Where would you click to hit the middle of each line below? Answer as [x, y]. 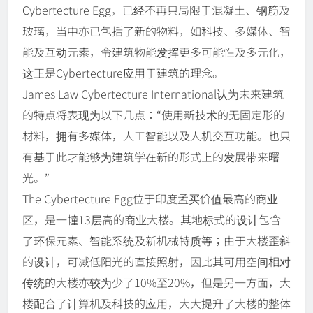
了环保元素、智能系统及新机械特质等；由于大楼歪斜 [156, 241]
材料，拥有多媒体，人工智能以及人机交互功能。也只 [156, 136]
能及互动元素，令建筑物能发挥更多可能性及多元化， [156, 52]
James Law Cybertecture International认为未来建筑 [153, 94]
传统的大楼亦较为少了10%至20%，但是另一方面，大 [156, 283]
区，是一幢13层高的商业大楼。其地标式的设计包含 [152, 220]
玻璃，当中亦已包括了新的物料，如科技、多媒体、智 [156, 31]
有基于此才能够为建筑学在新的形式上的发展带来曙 [151, 157]
